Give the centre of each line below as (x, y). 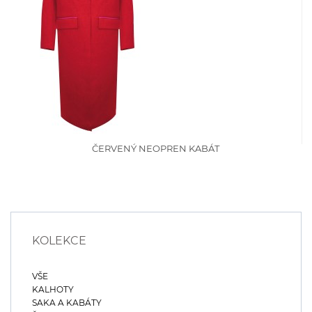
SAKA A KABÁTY (67, 303)
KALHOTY (53, 289)
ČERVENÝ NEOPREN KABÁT (156, 148)
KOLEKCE (59, 241)
